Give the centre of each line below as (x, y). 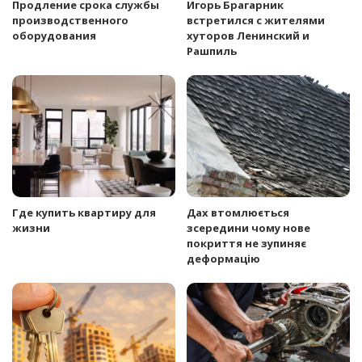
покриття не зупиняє (246, 244)
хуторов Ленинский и (248, 35)
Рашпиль (212, 51)
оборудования (54, 35)
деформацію (223, 259)
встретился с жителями (256, 20)
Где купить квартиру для (84, 213)
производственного (70, 20)
